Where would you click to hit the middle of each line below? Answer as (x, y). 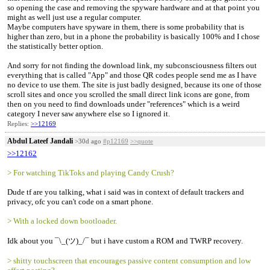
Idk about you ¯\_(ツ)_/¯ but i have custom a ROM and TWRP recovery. (125, 241)
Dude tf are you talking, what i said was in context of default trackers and (126, 192)
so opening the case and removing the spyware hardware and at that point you (133, 8)
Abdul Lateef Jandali (40, 141)
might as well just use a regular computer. (74, 17)
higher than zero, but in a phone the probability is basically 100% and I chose (133, 36)
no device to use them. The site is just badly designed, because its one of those (134, 85)
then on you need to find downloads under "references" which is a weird (124, 104)
